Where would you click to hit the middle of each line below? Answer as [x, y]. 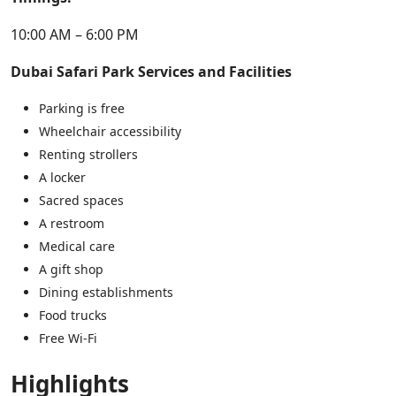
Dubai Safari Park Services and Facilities [151, 71]
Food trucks [73, 315]
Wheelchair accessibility [110, 131]
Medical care [77, 246]
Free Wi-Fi [68, 338]
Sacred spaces [81, 200]
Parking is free [82, 108]
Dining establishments [106, 292]
